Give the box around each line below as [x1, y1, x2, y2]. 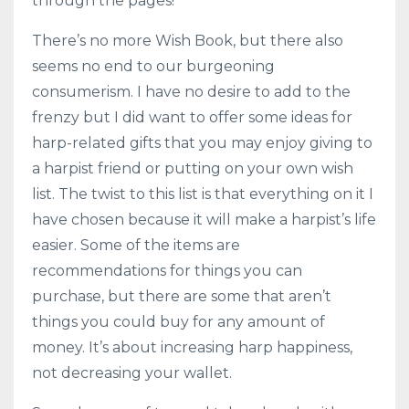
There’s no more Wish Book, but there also [32, 31, 343, 49]
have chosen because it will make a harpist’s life [32, 210, 376, 228]
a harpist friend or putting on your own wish [32, 159, 353, 177]
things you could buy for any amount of [32, 312, 325, 330]
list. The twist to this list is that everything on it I [32, 184, 373, 203]
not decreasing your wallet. [32, 363, 232, 382]
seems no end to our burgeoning [32, 57, 275, 75]
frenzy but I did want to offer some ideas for [32, 108, 352, 126]
